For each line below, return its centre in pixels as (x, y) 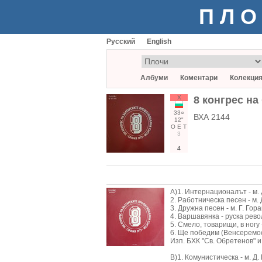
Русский (121, 42)
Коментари (199, 78)
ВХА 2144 (212, 117)
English (159, 42)
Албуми (154, 78)
